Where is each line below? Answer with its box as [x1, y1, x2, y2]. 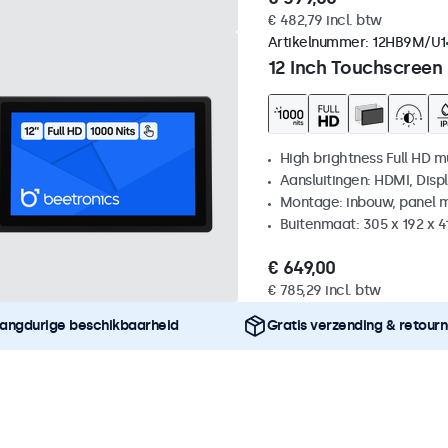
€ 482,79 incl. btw [267, 12, 382, 30]
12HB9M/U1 [372, 34, 446, 52]
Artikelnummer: [267, 34, 372, 52]
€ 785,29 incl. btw [267, 282, 381, 300]
